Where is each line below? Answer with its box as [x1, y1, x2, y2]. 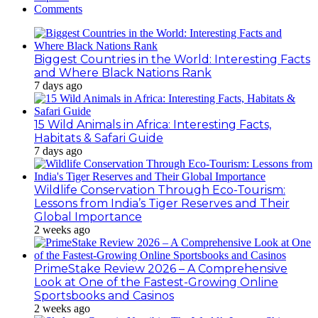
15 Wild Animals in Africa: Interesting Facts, [34, 117, 271, 131]
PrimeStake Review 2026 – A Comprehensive [34, 261, 287, 275]
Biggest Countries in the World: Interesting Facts [34, 52, 310, 66]
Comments [34, 2, 82, 15]
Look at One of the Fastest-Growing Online [34, 275, 278, 289]
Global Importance [34, 209, 142, 224]
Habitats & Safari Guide [34, 131, 163, 145]
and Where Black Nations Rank [34, 65, 212, 79]
